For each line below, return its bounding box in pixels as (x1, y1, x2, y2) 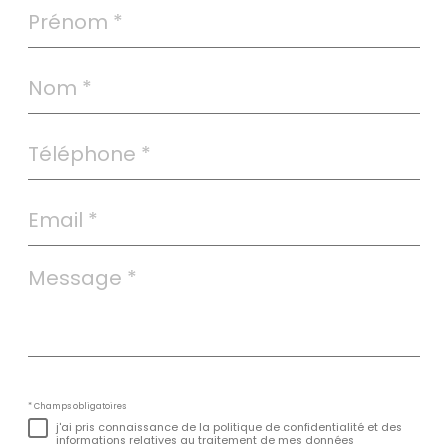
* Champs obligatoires (28, 399, 126, 412)
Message (27, 259, 89, 280)
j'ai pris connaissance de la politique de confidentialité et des (56, 420, 402, 436)
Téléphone (27, 127, 102, 148)
